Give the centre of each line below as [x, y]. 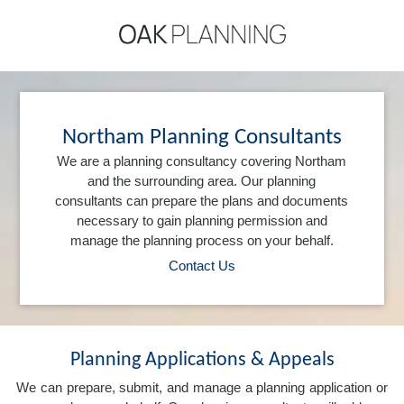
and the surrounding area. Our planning [202, 180]
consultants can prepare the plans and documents [202, 200]
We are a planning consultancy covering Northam [202, 161]
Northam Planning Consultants [202, 137]
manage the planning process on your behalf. [202, 240]
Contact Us [202, 265]
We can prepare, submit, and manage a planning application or [202, 387]
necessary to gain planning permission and [202, 220]
